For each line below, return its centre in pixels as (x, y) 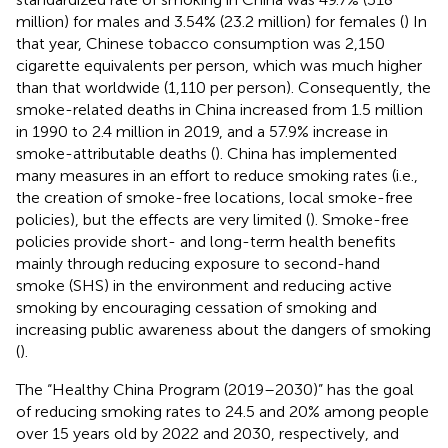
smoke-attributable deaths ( (115, 153)
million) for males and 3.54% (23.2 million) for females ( (210, 21)
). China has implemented (306, 153)
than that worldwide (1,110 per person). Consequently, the (223, 87)
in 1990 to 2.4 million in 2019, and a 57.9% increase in (202, 131)
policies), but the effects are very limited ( (163, 219)
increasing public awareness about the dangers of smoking (223, 329)
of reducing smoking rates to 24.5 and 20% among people (222, 411)
